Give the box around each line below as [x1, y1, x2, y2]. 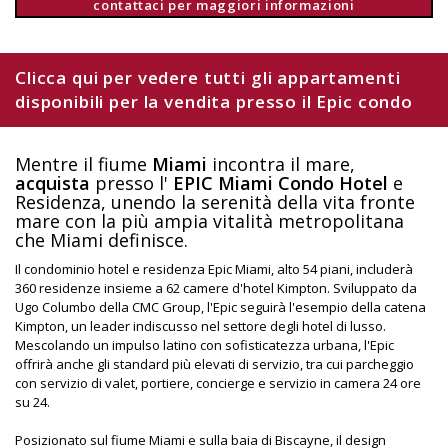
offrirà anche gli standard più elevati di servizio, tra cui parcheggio [15, 354, 414, 373]
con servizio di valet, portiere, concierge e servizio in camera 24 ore [15, 373, 421, 392]
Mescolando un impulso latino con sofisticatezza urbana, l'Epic [15, 335, 394, 354]
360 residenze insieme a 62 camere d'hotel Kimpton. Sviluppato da [15, 278, 417, 297]
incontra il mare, [207, 151, 355, 176]
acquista [15, 170, 90, 195]
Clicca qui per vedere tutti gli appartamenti [15, 65, 401, 89]
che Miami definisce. [15, 227, 188, 252]
